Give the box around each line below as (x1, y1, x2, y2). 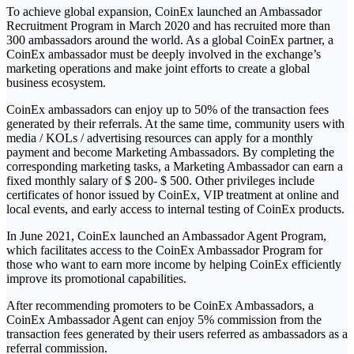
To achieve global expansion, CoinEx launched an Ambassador (6, 5, 322, 19)
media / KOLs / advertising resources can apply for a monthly (6, 131, 313, 145)
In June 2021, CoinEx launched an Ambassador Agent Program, (6, 229, 326, 243)
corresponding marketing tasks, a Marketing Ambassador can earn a (6, 160, 343, 174)
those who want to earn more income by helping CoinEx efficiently (6, 258, 341, 272)
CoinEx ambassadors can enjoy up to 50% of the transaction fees (6, 103, 329, 117)
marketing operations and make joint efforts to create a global (6, 62, 310, 76)
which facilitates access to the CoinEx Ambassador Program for (6, 243, 322, 258)
